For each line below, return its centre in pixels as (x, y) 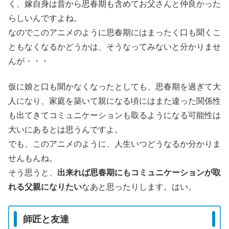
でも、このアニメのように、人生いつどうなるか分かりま (114, 144)
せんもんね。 (33, 158)
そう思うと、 (33, 173)
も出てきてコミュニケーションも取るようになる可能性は (114, 116)
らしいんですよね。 (45, 18)
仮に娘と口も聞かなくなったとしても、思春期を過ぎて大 (114, 87)
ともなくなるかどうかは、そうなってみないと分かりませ (114, 47)
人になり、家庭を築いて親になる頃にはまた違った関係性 (114, 101)
